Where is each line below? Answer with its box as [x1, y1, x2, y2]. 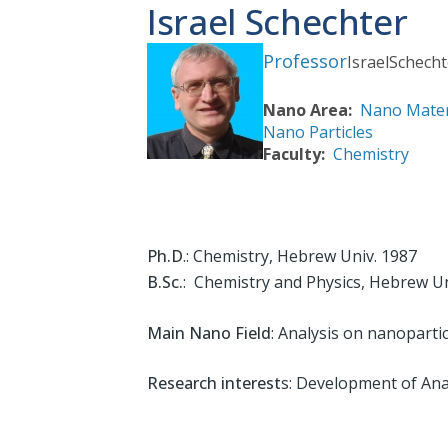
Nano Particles [263, 120, 373, 143]
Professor [263, 48, 347, 73]
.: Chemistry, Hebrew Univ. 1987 [183, 245, 417, 268]
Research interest [147, 372, 281, 395]
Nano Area [263, 98, 348, 121]
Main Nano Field [147, 321, 271, 344]
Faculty [263, 142, 321, 165]
